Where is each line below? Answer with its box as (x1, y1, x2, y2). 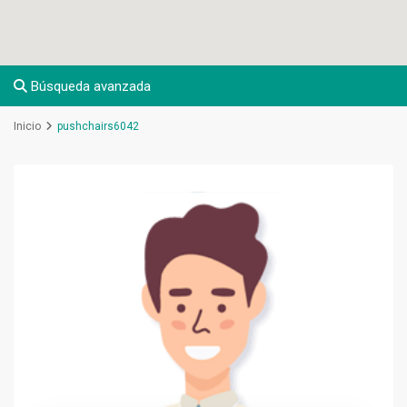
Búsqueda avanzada (27, 78, 152, 95)
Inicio (14, 120, 42, 134)
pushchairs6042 (57, 120, 140, 134)
